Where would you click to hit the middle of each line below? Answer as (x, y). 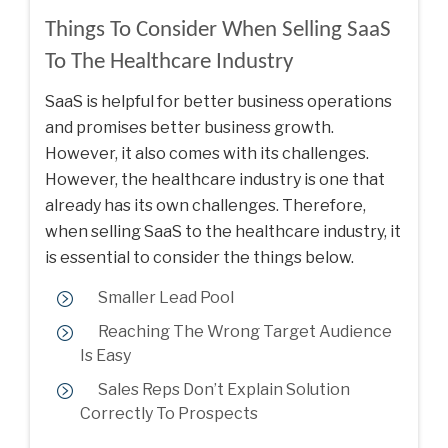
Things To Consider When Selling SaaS (218, 30)
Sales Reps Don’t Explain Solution (224, 389)
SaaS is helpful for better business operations (218, 101)
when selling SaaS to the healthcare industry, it (223, 231)
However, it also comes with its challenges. (207, 153)
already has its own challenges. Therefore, (205, 205)
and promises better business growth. (189, 127)
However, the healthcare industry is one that (215, 179)
